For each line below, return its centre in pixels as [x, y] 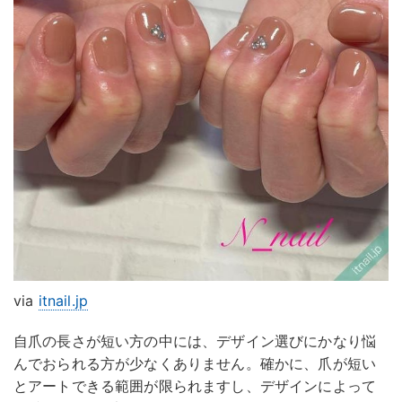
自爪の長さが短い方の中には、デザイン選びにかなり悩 [195, 341]
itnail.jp [63, 301]
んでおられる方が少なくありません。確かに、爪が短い [195, 364]
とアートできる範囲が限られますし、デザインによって [195, 386]
